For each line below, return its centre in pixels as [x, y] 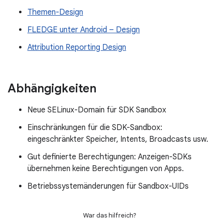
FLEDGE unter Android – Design [84, 30]
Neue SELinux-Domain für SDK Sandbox [97, 110]
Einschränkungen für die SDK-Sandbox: [95, 128]
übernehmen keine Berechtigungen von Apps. [106, 169]
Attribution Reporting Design [77, 48]
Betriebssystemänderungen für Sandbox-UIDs [108, 186]
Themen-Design [55, 12]
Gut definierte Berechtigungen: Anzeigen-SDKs [109, 157]
